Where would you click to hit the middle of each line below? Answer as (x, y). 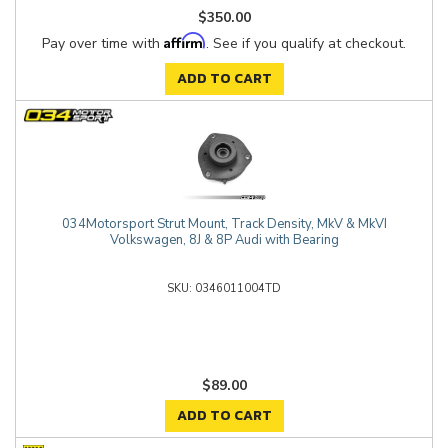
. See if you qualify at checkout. (306, 43)
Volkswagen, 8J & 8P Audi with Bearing (224, 240)
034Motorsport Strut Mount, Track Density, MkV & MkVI (224, 224)
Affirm (185, 40)
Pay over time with (103, 43)
